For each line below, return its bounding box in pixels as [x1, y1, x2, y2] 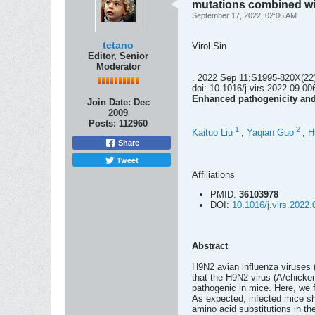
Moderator [96, 61, 141, 72]
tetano [103, 39, 134, 51]
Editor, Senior [88, 51, 148, 61]
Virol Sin [192, 41, 226, 51]
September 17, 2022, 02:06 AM [192, 11, 297, 20]
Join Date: [86, 97, 131, 108]
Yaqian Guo [247, 127, 294, 139]
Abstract [192, 240, 228, 252]
